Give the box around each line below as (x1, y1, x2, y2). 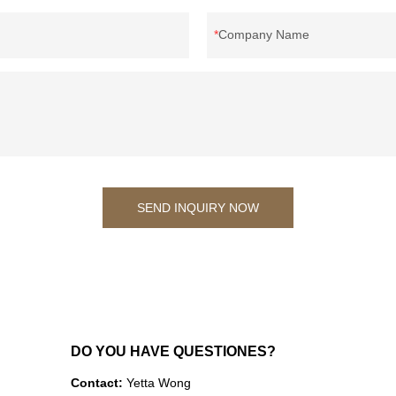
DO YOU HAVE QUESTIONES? (71, 343, 277, 359)
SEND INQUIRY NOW (137, 201, 259, 216)
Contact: (71, 375, 127, 390)
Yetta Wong (126, 375, 192, 390)
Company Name (218, 27, 309, 42)
